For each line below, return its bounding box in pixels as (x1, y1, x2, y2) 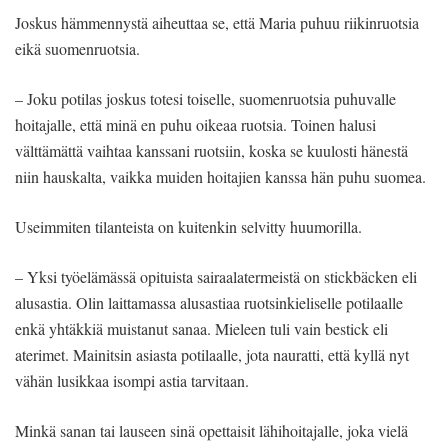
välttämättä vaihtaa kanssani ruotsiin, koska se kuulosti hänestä (15, 140, 408, 162)
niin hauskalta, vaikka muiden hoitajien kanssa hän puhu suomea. (15, 166, 426, 188)
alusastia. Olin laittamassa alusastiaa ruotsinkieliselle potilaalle (15, 292, 403, 314)
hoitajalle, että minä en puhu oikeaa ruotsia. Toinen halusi (15, 114, 376, 136)
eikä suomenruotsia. (15, 38, 140, 60)
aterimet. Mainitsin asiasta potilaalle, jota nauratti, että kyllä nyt (15, 344, 409, 366)
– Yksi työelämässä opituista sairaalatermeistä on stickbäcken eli (15, 266, 417, 288)
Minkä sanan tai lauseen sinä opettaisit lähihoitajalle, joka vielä (15, 420, 408, 442)
